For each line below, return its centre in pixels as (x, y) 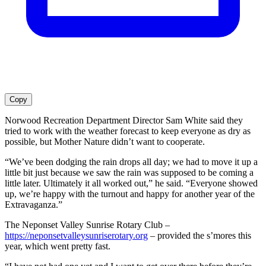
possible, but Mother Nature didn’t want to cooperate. (105, 141)
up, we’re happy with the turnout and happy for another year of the (130, 194)
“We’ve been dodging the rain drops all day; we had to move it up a (131, 161)
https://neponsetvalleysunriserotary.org (76, 235)
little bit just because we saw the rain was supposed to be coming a (129, 172)
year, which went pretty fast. (58, 246)
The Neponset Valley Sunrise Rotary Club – (87, 224)
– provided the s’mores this (199, 235)
